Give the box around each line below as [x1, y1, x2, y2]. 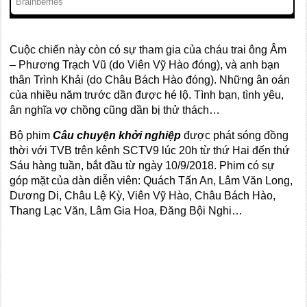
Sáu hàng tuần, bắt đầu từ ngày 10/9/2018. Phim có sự [10, 160, 275, 172]
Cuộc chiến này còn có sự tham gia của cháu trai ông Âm [10, 44, 287, 56]
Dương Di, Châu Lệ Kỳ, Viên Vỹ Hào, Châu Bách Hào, [10, 190, 276, 202]
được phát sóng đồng [184, 130, 289, 142]
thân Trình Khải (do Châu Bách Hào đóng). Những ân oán [10, 74, 291, 86]
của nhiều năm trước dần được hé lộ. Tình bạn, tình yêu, [10, 89, 284, 101]
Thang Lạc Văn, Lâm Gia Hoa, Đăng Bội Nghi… [10, 205, 243, 217]
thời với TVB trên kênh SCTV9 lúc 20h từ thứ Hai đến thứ [10, 145, 291, 157]
